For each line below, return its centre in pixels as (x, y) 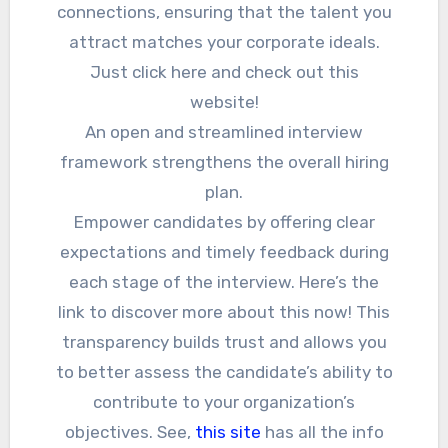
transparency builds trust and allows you (224, 342)
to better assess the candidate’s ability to (224, 372)
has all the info (322, 432)
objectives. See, (129, 432)
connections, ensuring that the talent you (224, 12)
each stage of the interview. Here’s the (224, 282)
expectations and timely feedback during (224, 252)
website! (224, 102)
